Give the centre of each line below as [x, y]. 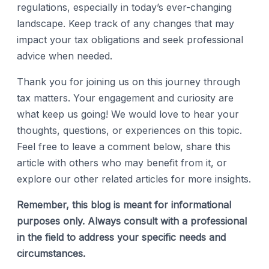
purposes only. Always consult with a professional [132, 221]
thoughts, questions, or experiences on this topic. [129, 130]
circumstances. [51, 253]
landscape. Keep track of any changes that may [125, 23]
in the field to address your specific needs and [121, 237]
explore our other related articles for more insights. [134, 179]
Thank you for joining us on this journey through [128, 81]
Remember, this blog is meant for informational [124, 204]
